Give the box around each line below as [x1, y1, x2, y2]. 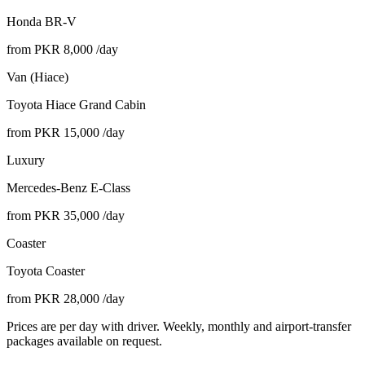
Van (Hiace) [7, 69, 68, 84]
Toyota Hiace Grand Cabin [7, 97, 146, 112]
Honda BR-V [7, 14, 77, 29]
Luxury [7, 152, 45, 167]
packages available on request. [7, 333, 162, 348]
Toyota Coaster [7, 263, 85, 278]
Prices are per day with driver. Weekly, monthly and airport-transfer [7, 319, 351, 333]
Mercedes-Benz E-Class [7, 180, 130, 195]
